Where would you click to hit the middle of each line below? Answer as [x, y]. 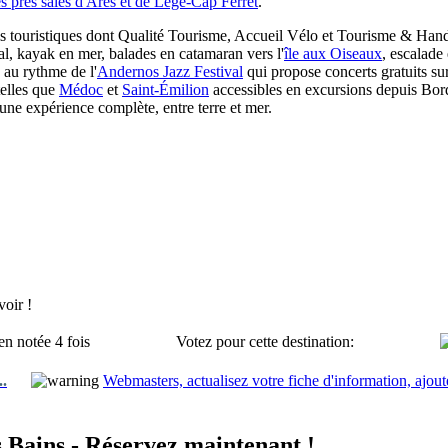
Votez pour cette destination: [265, 341]
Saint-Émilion [165, 89]
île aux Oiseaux [333, 53]
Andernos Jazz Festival [170, 71]
